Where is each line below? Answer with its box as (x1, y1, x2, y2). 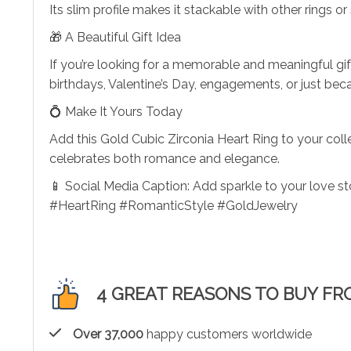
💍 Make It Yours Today (49, 103, 183, 119)
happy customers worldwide (143, 326, 312, 342)
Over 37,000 (73, 326, 143, 342)
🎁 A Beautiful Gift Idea (49, 29, 181, 45)
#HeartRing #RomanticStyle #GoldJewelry (49, 197, 298, 213)
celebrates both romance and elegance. (49, 150, 280, 166)
